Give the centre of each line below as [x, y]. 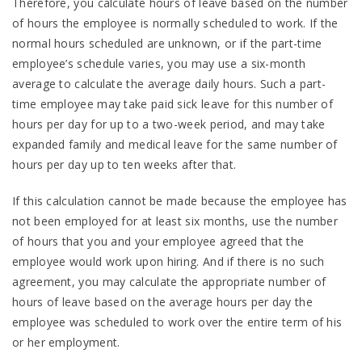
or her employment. [66, 342]
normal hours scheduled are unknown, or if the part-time [167, 43]
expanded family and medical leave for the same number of [175, 144]
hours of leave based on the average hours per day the [162, 301]
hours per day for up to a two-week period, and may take [169, 124]
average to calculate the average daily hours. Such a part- [169, 83]
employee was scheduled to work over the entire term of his [177, 322]
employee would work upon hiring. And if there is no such [168, 261]
